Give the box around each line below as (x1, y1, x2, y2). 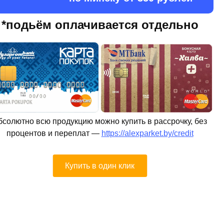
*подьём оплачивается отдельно (1, 18, 198, 32)
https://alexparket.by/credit (101, 129, 193, 138)
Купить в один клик (65, 161, 135, 170)
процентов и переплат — (6, 129, 101, 138)
